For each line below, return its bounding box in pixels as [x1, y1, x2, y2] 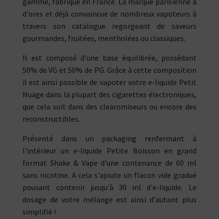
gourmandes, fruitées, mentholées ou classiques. [22, 33, 186, 44]
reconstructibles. [22, 114, 80, 124]
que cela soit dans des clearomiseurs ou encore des [22, 102, 197, 112]
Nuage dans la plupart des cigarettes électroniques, [22, 89, 197, 100]
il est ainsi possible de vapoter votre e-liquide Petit [22, 77, 197, 88]
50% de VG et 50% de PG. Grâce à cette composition [22, 65, 197, 75]
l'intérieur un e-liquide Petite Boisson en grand [22, 146, 197, 156]
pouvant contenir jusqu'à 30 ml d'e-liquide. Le [22, 182, 197, 193]
